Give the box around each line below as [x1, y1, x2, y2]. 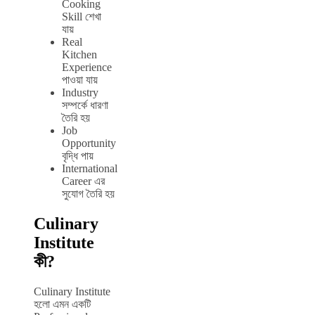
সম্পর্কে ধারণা [62, 99, 108, 112]
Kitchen [62, 49, 97, 61]
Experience [62, 61, 112, 74]
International [62, 162, 117, 175]
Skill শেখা [62, 11, 101, 23]
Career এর [62, 175, 105, 188]
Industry [62, 86, 98, 99]
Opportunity [62, 137, 116, 150]
